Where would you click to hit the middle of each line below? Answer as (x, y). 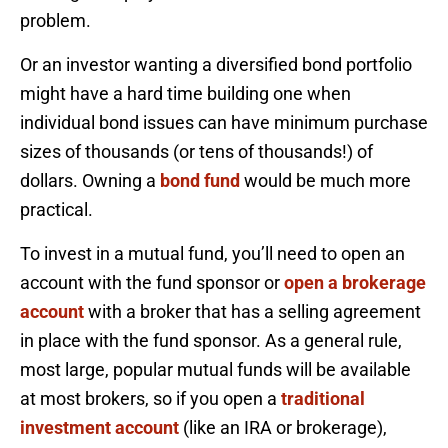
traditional (323, 399)
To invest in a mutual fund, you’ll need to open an (212, 254)
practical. (56, 210)
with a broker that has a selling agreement (252, 312)
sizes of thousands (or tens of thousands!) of (196, 152)
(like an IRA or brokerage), (283, 428)
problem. (55, 21)
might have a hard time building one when (185, 94)
